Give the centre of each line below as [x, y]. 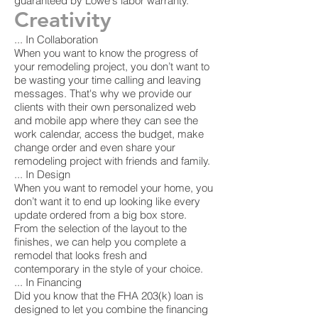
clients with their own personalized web [105, 107]
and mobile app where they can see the [106, 120]
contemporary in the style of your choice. [109, 269]
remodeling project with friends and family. [112, 161]
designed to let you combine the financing [111, 309]
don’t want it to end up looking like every [107, 201]
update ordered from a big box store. [100, 215]
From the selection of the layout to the [100, 228]
